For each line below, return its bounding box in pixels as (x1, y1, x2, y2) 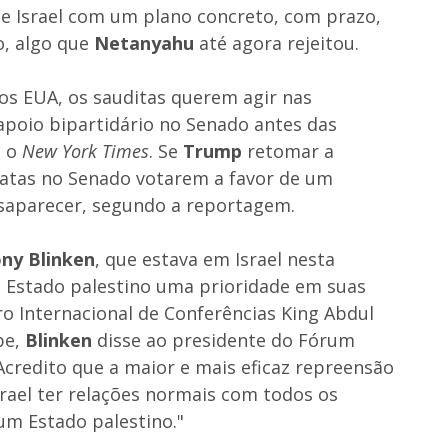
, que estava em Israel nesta (95, 246, 335, 271)
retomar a (242, 138, 334, 163)
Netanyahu (94, 30, 194, 55)
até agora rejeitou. (194, 30, 359, 55)
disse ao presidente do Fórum (92, 327, 355, 352)
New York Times (22, 138, 149, 163)
